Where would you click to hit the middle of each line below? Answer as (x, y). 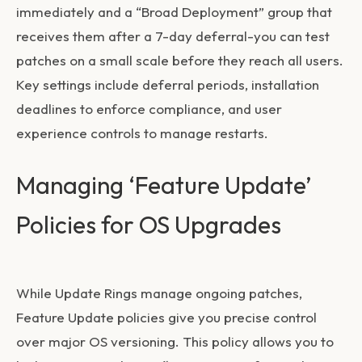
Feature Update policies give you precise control (166, 317)
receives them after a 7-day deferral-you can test (173, 36)
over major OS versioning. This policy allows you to (175, 341)
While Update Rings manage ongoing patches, (159, 293)
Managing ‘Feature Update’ (164, 185)
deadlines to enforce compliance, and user (149, 108)
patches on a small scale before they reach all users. (180, 60)
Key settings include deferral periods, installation (168, 84)
